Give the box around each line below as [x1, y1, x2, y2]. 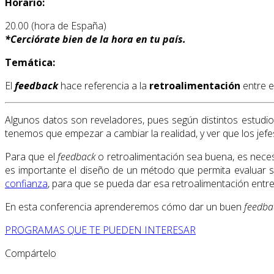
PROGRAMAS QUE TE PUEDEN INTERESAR [5, 223, 196, 237]
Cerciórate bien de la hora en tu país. [10, 32, 186, 46]
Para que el [5, 150, 57, 164]
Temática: [5, 56, 55, 70]
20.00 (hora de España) [5, 19, 106, 33]
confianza [5, 177, 48, 191]
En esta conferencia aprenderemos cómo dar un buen [5, 200, 244, 214]
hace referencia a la [58, 79, 149, 93]
